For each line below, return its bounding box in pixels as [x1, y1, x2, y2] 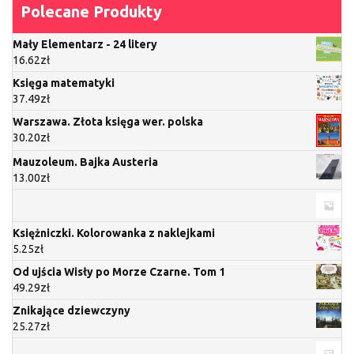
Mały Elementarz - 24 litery [13, 38, 157, 51]
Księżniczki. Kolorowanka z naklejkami [13, 227, 215, 240]
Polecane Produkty [21, 2, 162, 21]
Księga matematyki [13, 77, 115, 90]
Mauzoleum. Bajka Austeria [13, 156, 158, 169]
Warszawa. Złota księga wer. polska [13, 115, 203, 129]
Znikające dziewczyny [13, 304, 130, 318]
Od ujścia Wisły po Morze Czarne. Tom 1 [13, 265, 225, 279]
